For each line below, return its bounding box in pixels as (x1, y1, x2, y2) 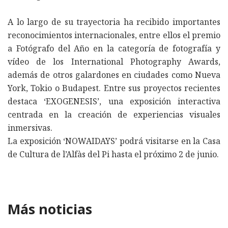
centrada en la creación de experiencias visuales (8, 109, 220, 121)
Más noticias (8, 199, 92, 219)
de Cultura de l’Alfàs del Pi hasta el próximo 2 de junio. (8, 149, 219, 160)
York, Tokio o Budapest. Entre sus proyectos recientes (8, 82, 220, 94)
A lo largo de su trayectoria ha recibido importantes (8, 16, 220, 28)
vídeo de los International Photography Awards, (8, 56, 220, 68)
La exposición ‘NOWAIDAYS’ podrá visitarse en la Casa (8, 135, 220, 147)
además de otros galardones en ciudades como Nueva (8, 69, 220, 81)
